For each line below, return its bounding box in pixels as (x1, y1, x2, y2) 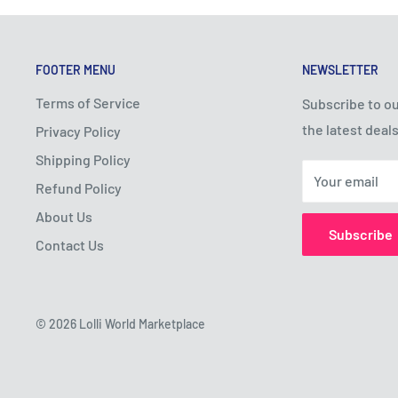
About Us (36, 207, 92, 225)
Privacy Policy (36, 122, 121, 139)
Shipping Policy (36, 150, 131, 168)
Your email (314, 171, 378, 189)
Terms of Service (36, 93, 140, 111)
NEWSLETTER (302, 61, 378, 77)
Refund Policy (36, 179, 122, 196)
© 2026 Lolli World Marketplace (36, 315, 205, 331)
